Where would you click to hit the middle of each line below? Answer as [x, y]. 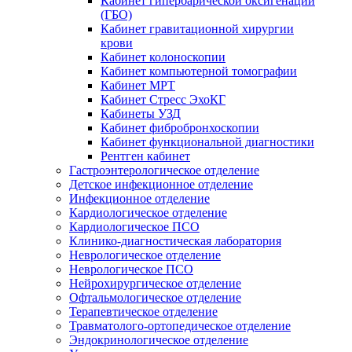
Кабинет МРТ [138, 85]
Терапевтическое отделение [143, 311]
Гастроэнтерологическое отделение [164, 170]
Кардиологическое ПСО [134, 226]
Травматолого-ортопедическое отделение [180, 325]
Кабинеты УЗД [141, 113]
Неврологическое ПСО [131, 269]
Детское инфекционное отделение [161, 184]
